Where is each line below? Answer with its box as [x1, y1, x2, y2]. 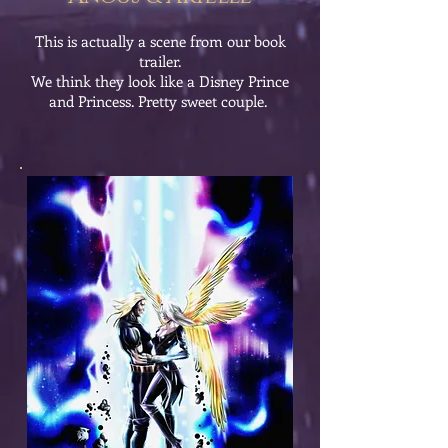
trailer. [139, 51, 181, 71]
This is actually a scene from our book [34, 31, 286, 51]
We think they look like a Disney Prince [31, 71, 289, 91]
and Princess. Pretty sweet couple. [49, 91, 271, 111]
